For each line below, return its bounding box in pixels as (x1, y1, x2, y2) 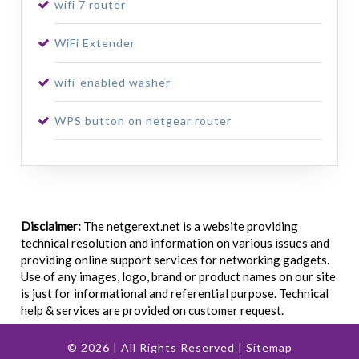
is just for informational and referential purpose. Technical (21, 285, 329, 301)
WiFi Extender (54, 36, 135, 50)
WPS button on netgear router (54, 113, 232, 127)
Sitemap (245, 340, 292, 354)
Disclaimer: (21, 218, 82, 233)
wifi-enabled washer (54, 75, 171, 89)
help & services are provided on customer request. (21, 302, 284, 317)
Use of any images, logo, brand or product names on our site (21, 268, 337, 284)
